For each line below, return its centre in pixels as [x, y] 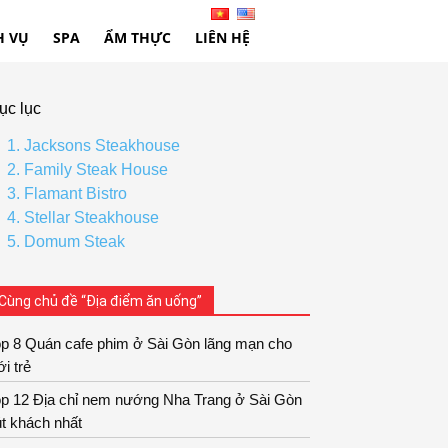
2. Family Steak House [87, 169]
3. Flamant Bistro [67, 193]
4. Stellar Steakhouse [83, 217]
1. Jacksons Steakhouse [93, 145]
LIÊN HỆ [222, 37]
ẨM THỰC [137, 37]
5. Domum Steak [66, 241]
